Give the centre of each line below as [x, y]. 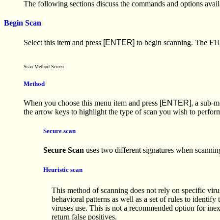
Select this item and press [63, 42]
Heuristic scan [63, 169]
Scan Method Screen [44, 66]
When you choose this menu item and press [92, 103]
